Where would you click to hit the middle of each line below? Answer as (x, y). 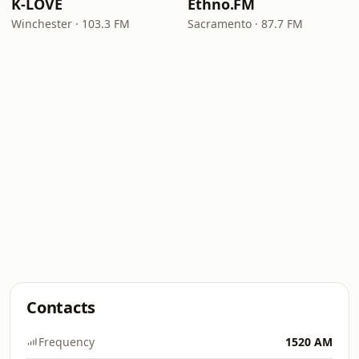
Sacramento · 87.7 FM (245, 24)
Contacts (61, 307)
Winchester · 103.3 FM (71, 24)
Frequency (67, 342)
